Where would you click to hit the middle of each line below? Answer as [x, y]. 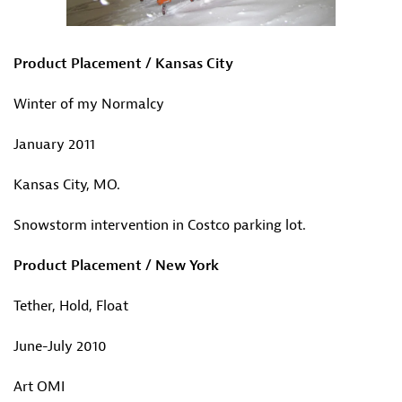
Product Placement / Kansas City [123, 64]
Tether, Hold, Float [71, 306]
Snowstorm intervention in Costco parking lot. [160, 225]
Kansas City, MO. [67, 185]
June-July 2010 [60, 346]
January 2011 [54, 144]
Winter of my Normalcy [89, 104]
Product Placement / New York [116, 266]
